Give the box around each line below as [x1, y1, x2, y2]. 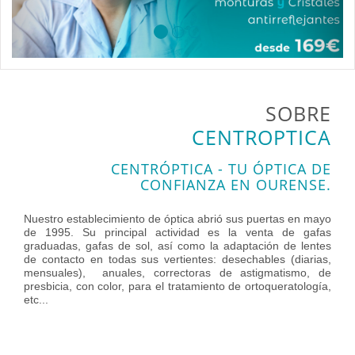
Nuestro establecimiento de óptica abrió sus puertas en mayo [24, 212, 331, 225]
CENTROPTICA [192, 124, 331, 151]
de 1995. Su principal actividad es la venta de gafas [24, 226, 331, 239]
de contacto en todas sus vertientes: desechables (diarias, [24, 253, 331, 265]
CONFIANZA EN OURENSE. [140, 175, 331, 194]
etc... [24, 293, 48, 306]
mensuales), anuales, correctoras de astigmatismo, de [24, 266, 331, 279]
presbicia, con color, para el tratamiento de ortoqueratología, [24, 280, 331, 292]
